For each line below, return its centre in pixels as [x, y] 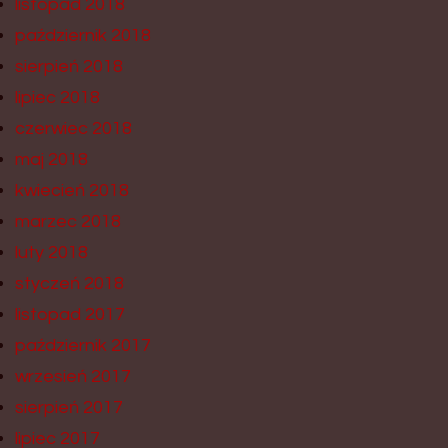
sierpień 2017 [69, 407]
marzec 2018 [68, 221]
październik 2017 [83, 345]
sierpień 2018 [69, 66]
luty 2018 [51, 252]
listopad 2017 [70, 314]
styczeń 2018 [69, 283]
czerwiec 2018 [73, 128]
